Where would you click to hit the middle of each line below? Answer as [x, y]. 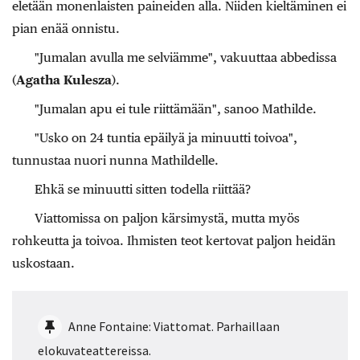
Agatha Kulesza [64, 80]
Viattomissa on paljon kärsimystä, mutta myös [167, 218]
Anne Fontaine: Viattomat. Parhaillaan [174, 327]
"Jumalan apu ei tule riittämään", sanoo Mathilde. [176, 108]
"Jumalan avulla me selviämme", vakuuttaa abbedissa [186, 57]
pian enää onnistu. [66, 28]
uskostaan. [43, 263]
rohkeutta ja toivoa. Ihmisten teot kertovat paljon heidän [174, 240]
